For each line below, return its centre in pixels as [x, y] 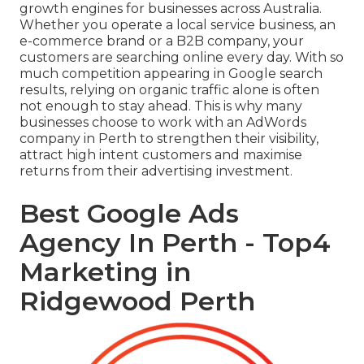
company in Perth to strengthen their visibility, [169, 139]
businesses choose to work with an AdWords [163, 123]
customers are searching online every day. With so [182, 58]
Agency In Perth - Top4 [175, 243]
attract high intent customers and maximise [161, 155]
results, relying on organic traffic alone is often [169, 90]
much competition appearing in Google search [171, 74]
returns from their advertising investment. [156, 171]
